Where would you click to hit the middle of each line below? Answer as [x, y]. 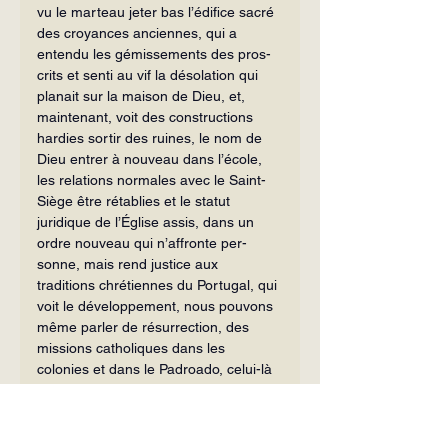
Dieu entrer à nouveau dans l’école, [151, 158]
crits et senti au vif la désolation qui [149, 74]
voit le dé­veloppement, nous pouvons [157, 305]
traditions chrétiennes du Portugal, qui [159, 284]
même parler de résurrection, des [145, 326]
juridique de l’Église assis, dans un [147, 221]
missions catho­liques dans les [133, 347]
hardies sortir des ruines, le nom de [151, 137]
